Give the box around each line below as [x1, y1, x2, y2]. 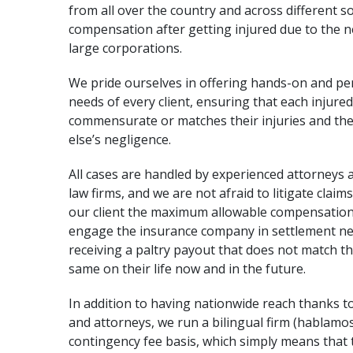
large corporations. [69, 39, 182, 57]
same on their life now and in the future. [69, 260, 306, 277]
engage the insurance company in [69, 222, 272, 240]
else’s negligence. [69, 131, 171, 148]
